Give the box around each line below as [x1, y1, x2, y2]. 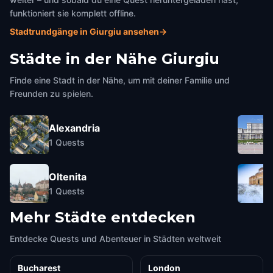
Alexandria [49, 121, 100, 134]
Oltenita [49, 170, 87, 183]
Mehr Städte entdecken [10, 208, 196, 226]
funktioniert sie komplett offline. [10, 8, 136, 18]
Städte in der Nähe [10, 50, 157, 68]
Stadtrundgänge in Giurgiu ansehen [10, 26, 159, 37]
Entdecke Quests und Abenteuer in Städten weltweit [10, 233, 221, 244]
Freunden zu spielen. [10, 88, 93, 99]
